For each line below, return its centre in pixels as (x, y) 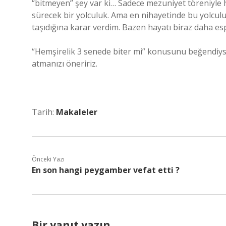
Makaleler (77, 112)
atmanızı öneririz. (65, 64)
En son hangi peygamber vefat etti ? (106, 170)
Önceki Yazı (48, 159)
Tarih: (44, 112)
